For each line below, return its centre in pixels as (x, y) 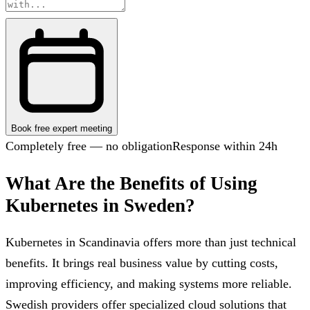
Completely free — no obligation (89, 146)
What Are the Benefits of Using (131, 183)
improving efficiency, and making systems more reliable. (149, 284)
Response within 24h (225, 146)
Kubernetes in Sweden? (100, 205)
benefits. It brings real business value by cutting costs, (142, 263)
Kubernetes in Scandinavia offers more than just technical (151, 243)
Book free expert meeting (62, 129)
